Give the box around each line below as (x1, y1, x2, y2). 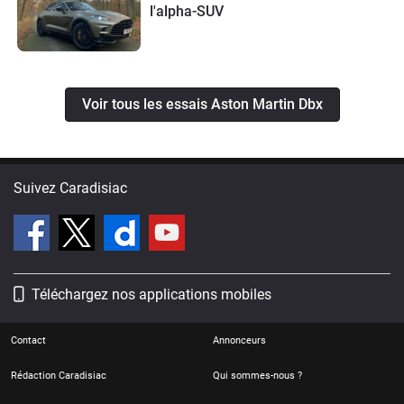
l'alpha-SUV (149, 3, 224, 21)
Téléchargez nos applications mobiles (32, 286, 271, 304)
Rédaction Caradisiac (11, 370, 106, 382)
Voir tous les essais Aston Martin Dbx (81, 96, 323, 114)
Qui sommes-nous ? (213, 370, 302, 382)
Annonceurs (213, 335, 266, 347)
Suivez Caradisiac (14, 179, 127, 197)
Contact (11, 335, 46, 347)
